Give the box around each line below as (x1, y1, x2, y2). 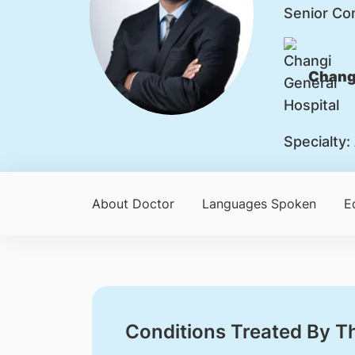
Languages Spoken (201, 196, 316, 212)
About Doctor (91, 196, 174, 212)
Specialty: (283, 133, 350, 150)
